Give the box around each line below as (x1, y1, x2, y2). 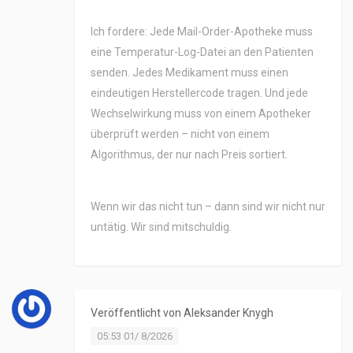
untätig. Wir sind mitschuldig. (91, 221, 232, 234)
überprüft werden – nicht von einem (91, 128, 269, 141)
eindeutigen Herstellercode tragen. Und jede (91, 87, 308, 100)
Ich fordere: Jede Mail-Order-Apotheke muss (91, 25, 313, 39)
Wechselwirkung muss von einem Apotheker (91, 107, 311, 121)
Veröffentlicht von (91, 307, 184, 320)
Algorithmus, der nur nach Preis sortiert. (91, 148, 288, 162)
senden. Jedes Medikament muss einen (91, 66, 288, 80)
